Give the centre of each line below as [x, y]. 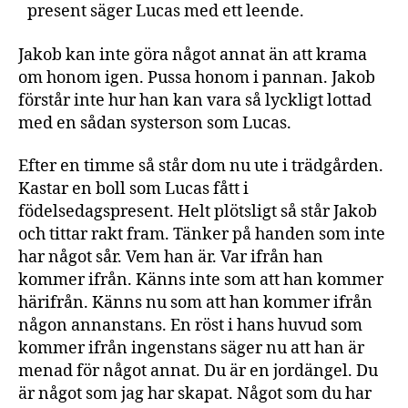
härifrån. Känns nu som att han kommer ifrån [195, 303]
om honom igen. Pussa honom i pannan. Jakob [197, 77]
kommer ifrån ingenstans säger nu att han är [191, 348]
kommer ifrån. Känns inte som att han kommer [201, 280]
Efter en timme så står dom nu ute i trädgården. [201, 166]
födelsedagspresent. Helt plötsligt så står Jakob [198, 212]
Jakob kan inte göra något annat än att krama [193, 55]
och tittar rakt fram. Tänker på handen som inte [202, 235]
